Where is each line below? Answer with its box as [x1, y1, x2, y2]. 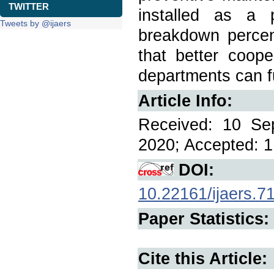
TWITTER [9, 1, 49, 12]
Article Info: [138, 91, 232, 110]
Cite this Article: [138, 249, 267, 268]
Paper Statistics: [138, 209, 269, 228]
